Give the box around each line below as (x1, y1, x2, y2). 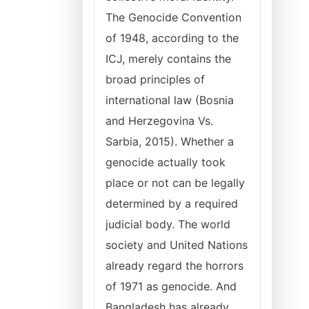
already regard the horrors (106, 259, 243, 272)
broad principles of (106, 72, 205, 86)
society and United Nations (106, 238, 248, 252)
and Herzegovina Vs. (106, 114, 213, 128)
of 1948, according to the (106, 31, 239, 45)
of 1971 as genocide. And (106, 279, 237, 293)
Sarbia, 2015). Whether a (106, 134, 234, 148)
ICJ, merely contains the (106, 52, 231, 66)
